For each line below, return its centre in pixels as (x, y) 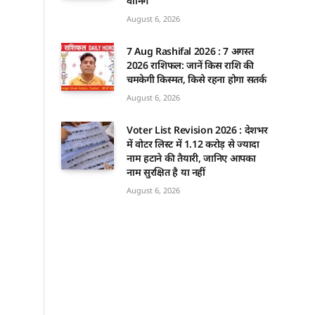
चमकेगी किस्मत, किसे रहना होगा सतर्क (197, 79)
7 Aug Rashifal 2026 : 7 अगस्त (190, 51)
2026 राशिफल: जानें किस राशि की (190, 65)
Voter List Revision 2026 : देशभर (198, 130)
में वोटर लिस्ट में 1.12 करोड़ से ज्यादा (193, 144)
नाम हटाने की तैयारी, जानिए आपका (191, 158)
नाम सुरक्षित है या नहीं (166, 172)
